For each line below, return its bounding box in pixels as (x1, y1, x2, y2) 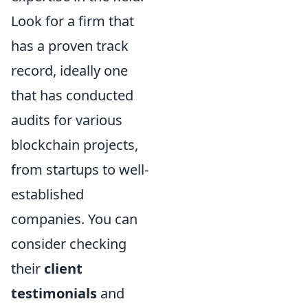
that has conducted (11, 85, 133, 104)
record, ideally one (11, 60, 128, 80)
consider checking (11, 234, 126, 253)
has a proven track (11, 36, 129, 55)
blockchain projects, (11, 135, 138, 154)
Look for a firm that (11, 11, 134, 30)
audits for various (11, 110, 122, 129)
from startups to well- (11, 159, 148, 179)
